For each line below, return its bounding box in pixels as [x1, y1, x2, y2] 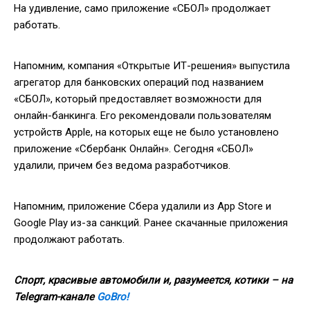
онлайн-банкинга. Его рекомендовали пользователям [14, 109, 271, 122]
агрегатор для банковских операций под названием [14, 75, 264, 89]
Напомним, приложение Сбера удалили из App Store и [14, 199, 271, 212]
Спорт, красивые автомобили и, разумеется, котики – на [14, 273, 293, 286]
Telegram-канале [14, 290, 97, 303]
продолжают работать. [14, 232, 125, 246]
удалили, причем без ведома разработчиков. [14, 158, 230, 172]
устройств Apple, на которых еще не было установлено [14, 125, 279, 138]
